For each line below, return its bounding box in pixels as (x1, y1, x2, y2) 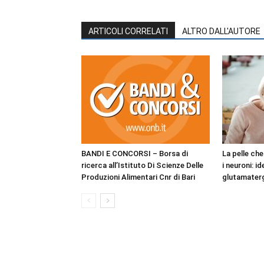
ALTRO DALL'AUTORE (182, 27, 260, 36)
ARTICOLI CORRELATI (88, 27, 168, 36)
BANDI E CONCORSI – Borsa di (81, 149, 188, 158)
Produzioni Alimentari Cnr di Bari (81, 173, 195, 181)
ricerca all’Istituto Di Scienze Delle (81, 161, 203, 170)
